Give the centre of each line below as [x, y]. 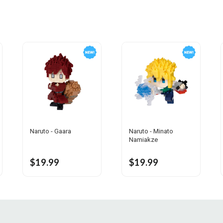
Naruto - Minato [151, 131]
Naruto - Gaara [51, 131]
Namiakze [143, 140]
